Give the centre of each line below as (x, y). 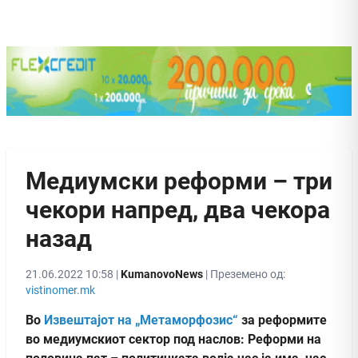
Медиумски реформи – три (179, 181)
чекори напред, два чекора (178, 209)
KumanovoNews (162, 274)
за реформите (282, 320)
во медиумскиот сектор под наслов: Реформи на (173, 339)
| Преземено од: (244, 274)
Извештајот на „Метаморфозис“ (141, 320)
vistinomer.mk (60, 290)
